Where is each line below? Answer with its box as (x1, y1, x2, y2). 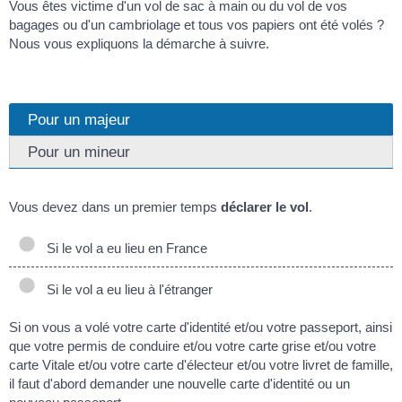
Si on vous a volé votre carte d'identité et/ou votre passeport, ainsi (9, 319, 392, 336)
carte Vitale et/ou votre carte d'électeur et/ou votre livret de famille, (9, 357, 393, 373)
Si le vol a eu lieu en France (39, 240, 207, 256)
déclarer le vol (221, 199, 309, 215)
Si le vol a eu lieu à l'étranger (39, 281, 213, 297)
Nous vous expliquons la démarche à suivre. (9, 35, 269, 51)
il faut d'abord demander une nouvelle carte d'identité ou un (9, 376, 350, 392)
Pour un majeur (28, 110, 130, 129)
